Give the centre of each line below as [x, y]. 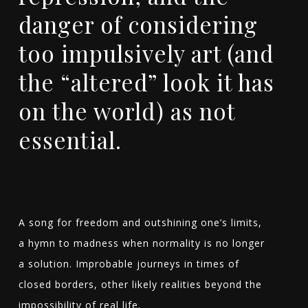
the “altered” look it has [146, 82]
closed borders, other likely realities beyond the [140, 285]
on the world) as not [126, 111]
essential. [70, 140]
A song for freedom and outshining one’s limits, [140, 223]
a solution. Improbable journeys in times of [129, 264]
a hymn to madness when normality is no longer [141, 243]
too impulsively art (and [146, 53]
